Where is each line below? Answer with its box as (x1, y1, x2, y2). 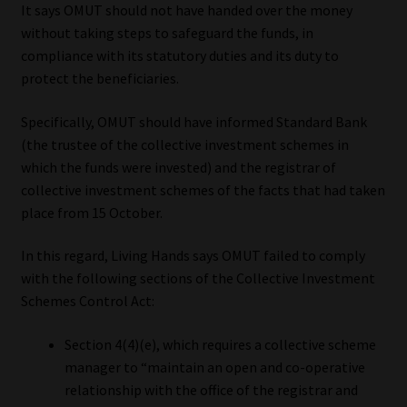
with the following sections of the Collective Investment (20, 269, 375, 288)
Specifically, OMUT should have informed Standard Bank (20, 112, 367, 131)
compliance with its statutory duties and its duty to (20, 46, 339, 65)
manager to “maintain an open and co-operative (64, 357, 365, 376)
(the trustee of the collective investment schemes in (20, 134, 349, 154)
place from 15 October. (20, 203, 163, 222)
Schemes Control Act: (20, 292, 154, 311)
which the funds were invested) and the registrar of (20, 157, 336, 176)
